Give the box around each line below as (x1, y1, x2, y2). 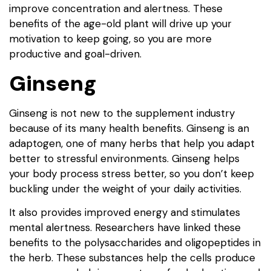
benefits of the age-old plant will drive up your (9, 17, 232, 31)
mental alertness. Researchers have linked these (9, 221, 241, 235)
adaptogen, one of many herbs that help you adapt (9, 136, 255, 150)
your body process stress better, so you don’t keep (9, 166, 254, 180)
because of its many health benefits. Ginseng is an (9, 121, 249, 135)
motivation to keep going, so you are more (9, 32, 212, 46)
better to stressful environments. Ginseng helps (9, 151, 240, 165)
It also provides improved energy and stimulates (9, 206, 240, 220)
